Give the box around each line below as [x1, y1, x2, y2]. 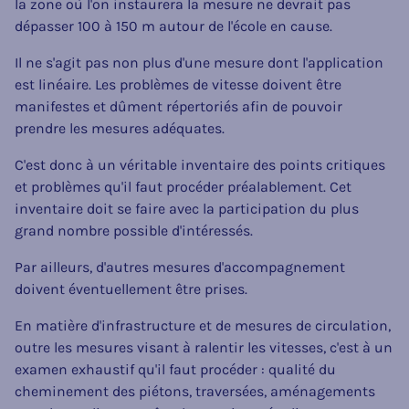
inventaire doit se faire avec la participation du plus [15, 199, 359, 217]
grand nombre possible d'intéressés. [15, 221, 253, 239]
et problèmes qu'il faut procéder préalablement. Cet [15, 177, 351, 195]
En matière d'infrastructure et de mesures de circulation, [15, 316, 391, 334]
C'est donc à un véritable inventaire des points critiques [15, 155, 385, 173]
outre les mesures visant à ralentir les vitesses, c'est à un [15, 338, 393, 356]
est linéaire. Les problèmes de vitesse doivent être [15, 75, 341, 93]
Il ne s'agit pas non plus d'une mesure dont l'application [15, 53, 383, 71]
